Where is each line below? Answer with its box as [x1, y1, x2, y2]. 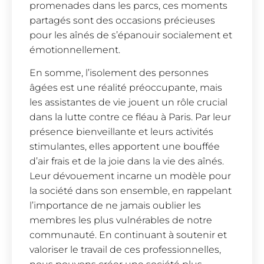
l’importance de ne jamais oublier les [29, 200, 201, 212]
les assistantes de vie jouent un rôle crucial [29, 97, 227, 108]
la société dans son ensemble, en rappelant [29, 185, 232, 197]
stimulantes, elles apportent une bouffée [29, 141, 220, 153]
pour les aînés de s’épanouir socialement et [29, 29, 232, 41]
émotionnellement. [29, 44, 120, 55]
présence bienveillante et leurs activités [29, 126, 213, 138]
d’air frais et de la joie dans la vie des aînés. [29, 156, 224, 167]
